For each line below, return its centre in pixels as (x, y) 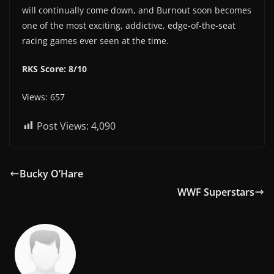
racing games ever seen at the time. (95, 40)
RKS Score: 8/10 (54, 68)
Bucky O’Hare (51, 173)
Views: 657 (43, 97)
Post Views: (63, 126)
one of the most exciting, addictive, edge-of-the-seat (129, 25)
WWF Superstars (216, 192)
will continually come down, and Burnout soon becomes (137, 10)
